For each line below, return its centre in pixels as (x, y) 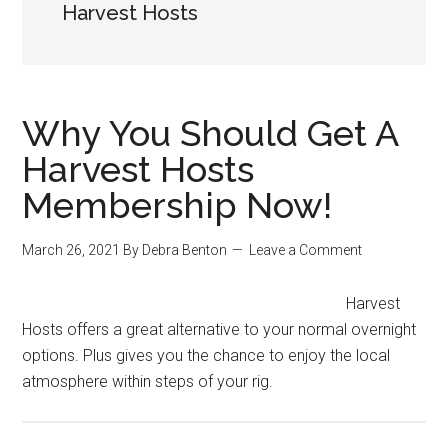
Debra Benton (185, 250)
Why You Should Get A (210, 133)
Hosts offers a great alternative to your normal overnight (219, 329)
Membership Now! (177, 205)
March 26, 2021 (71, 250)
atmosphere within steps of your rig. (148, 381)
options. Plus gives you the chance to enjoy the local (206, 355)
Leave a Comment (306, 250)
